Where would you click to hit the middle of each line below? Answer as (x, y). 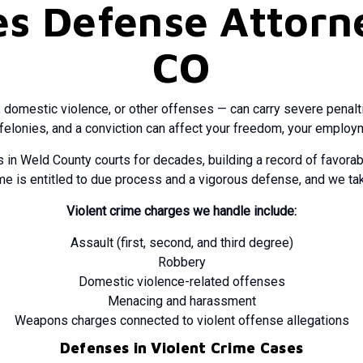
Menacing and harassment (181, 301)
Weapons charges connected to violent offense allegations (181, 320)
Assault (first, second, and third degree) (181, 243)
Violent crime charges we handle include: (181, 211)
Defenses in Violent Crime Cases (181, 348)
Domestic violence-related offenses (181, 282)
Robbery (181, 262)
